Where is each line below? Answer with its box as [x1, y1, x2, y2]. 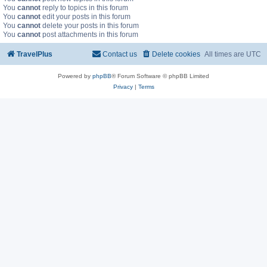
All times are [204, 50, 246, 59]
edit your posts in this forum [41, 13, 131, 21]
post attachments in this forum [41, 30, 138, 39]
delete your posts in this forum [41, 21, 139, 30]
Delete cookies [152, 50, 200, 59]
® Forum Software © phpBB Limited [111, 73, 209, 80]
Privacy [113, 83, 133, 91]
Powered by [58, 73, 92, 80]
